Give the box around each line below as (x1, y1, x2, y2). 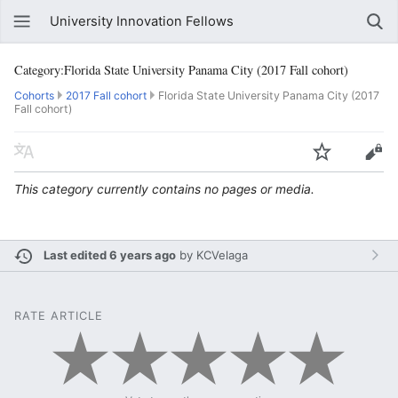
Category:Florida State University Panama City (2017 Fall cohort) (14, 61, 348, 78)
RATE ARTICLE (14, 308, 103, 322)
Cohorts (14, 89, 54, 102)
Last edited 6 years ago (44, 247, 177, 262)
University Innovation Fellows (50, 13, 234, 29)
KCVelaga (196, 247, 249, 262)
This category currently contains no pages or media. (14, 181, 314, 196)
